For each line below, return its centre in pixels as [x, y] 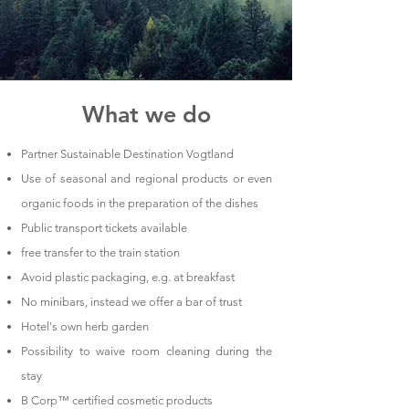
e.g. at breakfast [193, 277]
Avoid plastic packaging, [85, 277]
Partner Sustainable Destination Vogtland [127, 154]
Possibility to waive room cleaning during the [147, 351]
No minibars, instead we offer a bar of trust [131, 302]
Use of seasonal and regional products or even [147, 178]
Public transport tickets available [104, 228]
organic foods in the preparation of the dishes [140, 203]
